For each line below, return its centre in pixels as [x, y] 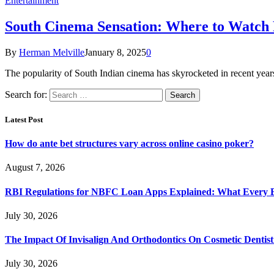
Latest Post [24, 119]
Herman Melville [52, 52]
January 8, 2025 [115, 52]
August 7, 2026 [35, 168]
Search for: [26, 94]
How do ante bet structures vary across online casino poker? [129, 144]
